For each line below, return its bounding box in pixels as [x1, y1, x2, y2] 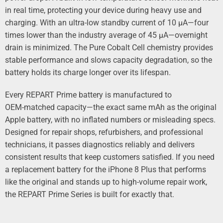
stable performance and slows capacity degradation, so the [5, 55, 212, 65]
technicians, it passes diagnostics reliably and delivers [5, 140, 195, 149]
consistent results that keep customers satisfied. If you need [5, 152, 215, 162]
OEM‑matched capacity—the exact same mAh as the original [5, 103, 217, 112]
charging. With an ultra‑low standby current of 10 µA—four [5, 18, 209, 27]
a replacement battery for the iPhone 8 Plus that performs [5, 165, 206, 174]
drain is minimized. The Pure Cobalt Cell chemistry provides [5, 43, 213, 52]
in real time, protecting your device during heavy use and [5, 5, 202, 15]
